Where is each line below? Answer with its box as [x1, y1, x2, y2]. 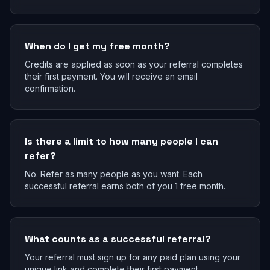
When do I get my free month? [25, 40, 170, 52]
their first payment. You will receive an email [25, 71, 198, 81]
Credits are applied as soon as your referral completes [25, 59, 243, 69]
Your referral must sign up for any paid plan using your [25, 252, 240, 262]
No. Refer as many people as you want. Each [25, 169, 202, 179]
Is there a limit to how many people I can [25, 135, 218, 148]
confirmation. [25, 83, 75, 93]
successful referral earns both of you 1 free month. [25, 181, 225, 191]
